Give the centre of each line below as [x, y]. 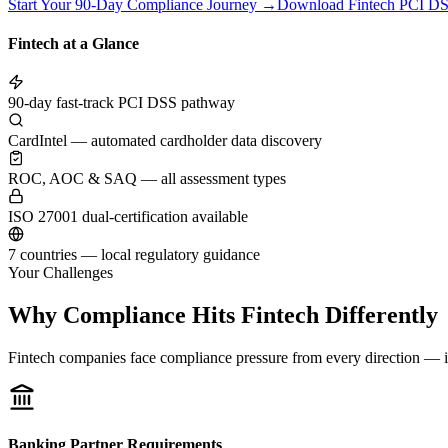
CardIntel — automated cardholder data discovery [165, 141]
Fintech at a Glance [73, 44]
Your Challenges [60, 273]
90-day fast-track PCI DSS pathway [121, 103]
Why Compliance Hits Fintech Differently [223, 315]
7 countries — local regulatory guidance [134, 255]
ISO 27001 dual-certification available [128, 217]
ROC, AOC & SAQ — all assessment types [147, 179]
